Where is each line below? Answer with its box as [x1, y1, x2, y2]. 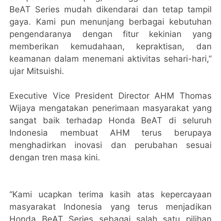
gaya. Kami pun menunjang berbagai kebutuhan [9, 16, 212, 27]
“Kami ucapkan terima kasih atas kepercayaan [9, 189, 212, 199]
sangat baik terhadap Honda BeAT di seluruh [9, 115, 212, 125]
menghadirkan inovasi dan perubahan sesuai [9, 140, 212, 150]
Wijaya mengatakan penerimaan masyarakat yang [9, 103, 212, 113]
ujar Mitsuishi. [9, 66, 65, 76]
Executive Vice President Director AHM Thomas [9, 90, 212, 101]
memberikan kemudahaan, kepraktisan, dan [9, 41, 212, 51]
